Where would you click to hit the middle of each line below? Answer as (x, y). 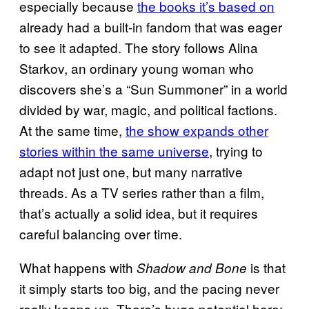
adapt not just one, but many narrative (131, 171)
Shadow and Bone (192, 267)
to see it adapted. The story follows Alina (139, 47)
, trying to (236, 150)
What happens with (78, 267)
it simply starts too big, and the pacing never (149, 288)
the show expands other (197, 130)
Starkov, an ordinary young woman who (137, 68)
